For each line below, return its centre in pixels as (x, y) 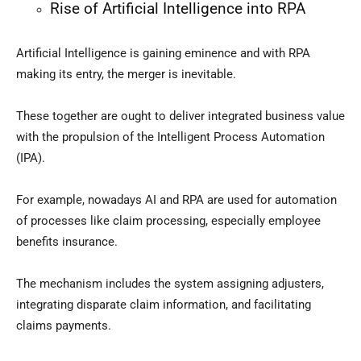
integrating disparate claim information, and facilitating (164, 305)
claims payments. (64, 326)
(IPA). (31, 158)
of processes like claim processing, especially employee (168, 221)
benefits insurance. (67, 242)
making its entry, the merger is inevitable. (126, 75)
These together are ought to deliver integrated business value (180, 116)
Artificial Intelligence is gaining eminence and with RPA (163, 54)
